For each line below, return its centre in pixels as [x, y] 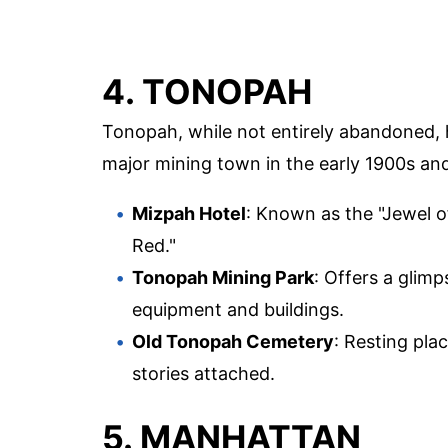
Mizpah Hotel [189, 213]
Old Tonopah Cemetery [233, 341]
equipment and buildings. [238, 309]
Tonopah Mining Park [223, 277]
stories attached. [203, 373]
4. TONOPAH [207, 91]
